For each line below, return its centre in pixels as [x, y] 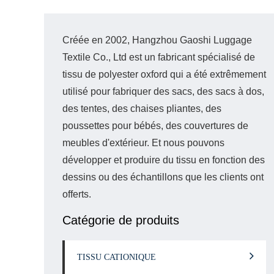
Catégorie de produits [121, 220]
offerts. [77, 194]
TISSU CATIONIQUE [117, 257]
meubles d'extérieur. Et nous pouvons [143, 143]
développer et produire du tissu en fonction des [164, 160]
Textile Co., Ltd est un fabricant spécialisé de [159, 57]
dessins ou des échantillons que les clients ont [163, 177]
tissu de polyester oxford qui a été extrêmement [164, 74]
